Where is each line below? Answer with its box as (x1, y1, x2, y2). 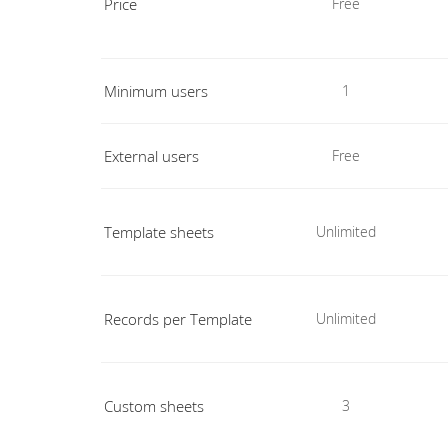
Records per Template (103, 309, 252, 329)
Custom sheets (103, 396, 204, 416)
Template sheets (103, 222, 214, 242)
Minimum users (103, 81, 208, 101)
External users (103, 146, 199, 166)
